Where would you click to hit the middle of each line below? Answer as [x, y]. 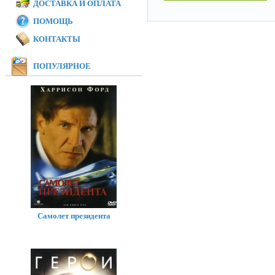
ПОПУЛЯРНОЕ [62, 66]
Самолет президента [74, 216]
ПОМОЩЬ [53, 21]
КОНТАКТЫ [57, 39]
